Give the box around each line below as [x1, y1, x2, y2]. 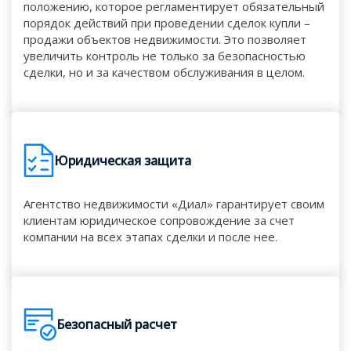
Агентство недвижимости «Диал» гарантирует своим [24, 196, 324, 212]
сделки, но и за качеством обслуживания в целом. [24, 64, 305, 80]
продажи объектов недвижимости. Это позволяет [24, 31, 306, 47]
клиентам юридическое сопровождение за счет [24, 212, 295, 228]
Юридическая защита [54, 151, 191, 169]
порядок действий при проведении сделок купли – [24, 15, 310, 31]
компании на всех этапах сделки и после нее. [24, 229, 277, 244]
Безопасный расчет [56, 315, 177, 333]
